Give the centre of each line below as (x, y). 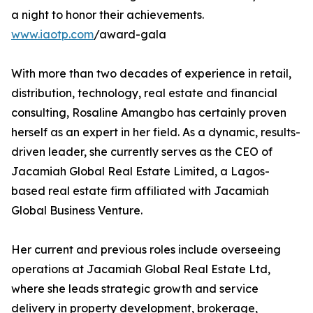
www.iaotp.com (52, 35)
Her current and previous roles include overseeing (146, 250)
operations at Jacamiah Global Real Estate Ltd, (141, 269)
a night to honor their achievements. (108, 15)
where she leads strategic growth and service (135, 289)
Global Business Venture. (77, 211)
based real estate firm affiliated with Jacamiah (140, 191)
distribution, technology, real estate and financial (144, 93)
